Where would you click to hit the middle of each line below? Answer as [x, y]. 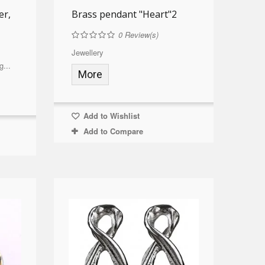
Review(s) [140, 34]
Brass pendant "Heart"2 [124, 14]
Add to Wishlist [110, 115]
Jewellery [87, 52]
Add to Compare [113, 131]
